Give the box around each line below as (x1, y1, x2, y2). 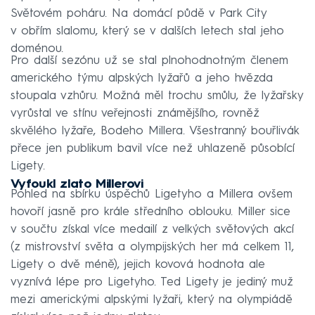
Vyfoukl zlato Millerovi (11, 178, 143, 191)
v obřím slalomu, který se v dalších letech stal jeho (11, 25, 284, 38)
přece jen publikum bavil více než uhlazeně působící (11, 143, 295, 155)
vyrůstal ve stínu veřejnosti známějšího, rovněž (11, 108, 259, 120)
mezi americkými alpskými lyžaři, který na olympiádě (11, 294, 292, 307)
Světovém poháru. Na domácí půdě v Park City (11, 8, 266, 20)
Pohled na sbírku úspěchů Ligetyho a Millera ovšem (11, 188, 292, 201)
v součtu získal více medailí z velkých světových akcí (11, 224, 294, 236)
